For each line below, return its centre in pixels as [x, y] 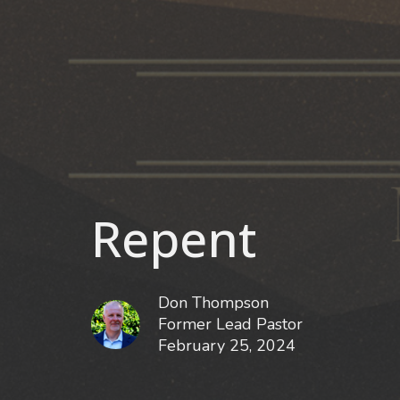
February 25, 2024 [227, 346]
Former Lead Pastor [230, 325]
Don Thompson [213, 303]
